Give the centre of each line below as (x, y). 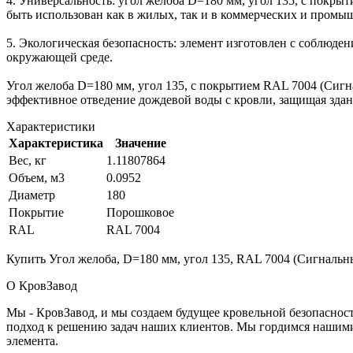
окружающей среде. (59, 57)
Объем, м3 (37, 177)
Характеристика (56, 143)
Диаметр (32, 195)
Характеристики (51, 126)
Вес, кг (28, 160)
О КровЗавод (42, 285)
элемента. (32, 340)
